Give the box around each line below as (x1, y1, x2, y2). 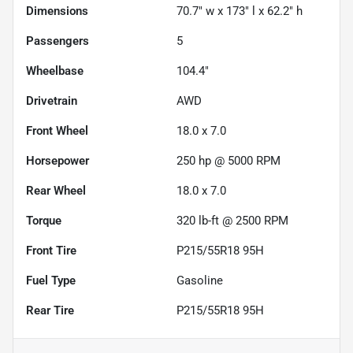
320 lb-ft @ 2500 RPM (176, 214, 288, 229)
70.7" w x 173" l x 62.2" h (176, 4, 303, 19)
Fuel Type (26, 273, 76, 288)
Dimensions (26, 4, 88, 19)
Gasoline (176, 273, 223, 288)
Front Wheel (26, 124, 88, 139)
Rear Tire (26, 303, 74, 318)
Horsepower (26, 154, 89, 169)
